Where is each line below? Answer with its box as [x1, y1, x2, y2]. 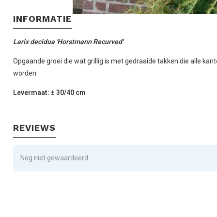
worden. [13, 69, 41, 77]
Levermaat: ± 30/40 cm [13, 88, 86, 96]
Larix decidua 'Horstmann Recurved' [13, 37, 124, 46]
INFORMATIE [13, 13, 72, 24]
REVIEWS [13, 122, 56, 133]
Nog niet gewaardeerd [20, 154, 88, 162]
